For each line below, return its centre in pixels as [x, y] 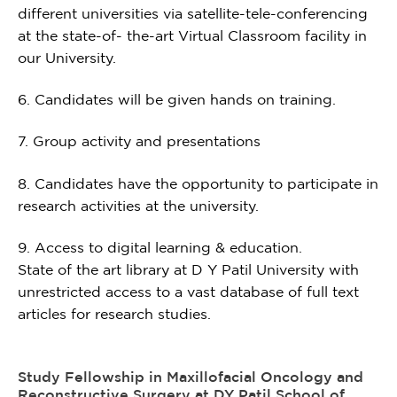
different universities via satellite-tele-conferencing [193, 13]
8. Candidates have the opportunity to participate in [198, 183]
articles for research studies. [114, 314]
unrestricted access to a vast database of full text [188, 292]
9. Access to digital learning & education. [160, 248]
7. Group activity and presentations [139, 141]
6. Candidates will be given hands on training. [177, 100]
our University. [67, 57]
